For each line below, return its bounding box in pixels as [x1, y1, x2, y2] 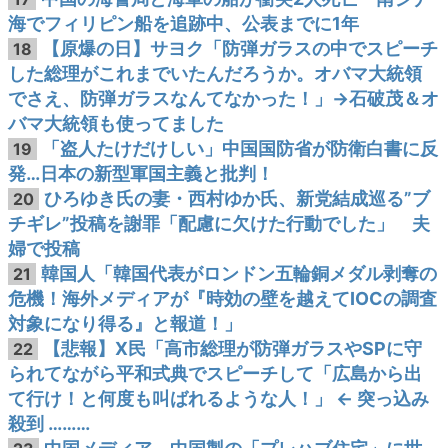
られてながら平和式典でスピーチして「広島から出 [8, 363, 422, 384]
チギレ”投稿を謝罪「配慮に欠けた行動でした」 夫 [8, 213, 430, 234]
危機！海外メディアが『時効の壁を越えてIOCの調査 [8, 288, 437, 309]
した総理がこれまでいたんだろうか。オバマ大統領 [8, 63, 422, 84]
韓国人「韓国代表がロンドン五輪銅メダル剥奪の [41, 263, 438, 284]
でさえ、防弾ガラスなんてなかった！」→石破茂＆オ [8, 88, 439, 109]
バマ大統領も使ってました [8, 113, 224, 134]
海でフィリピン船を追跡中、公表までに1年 [8, 13, 359, 34]
